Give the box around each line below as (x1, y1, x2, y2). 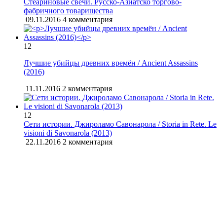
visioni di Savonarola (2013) (24, 129, 112, 138)
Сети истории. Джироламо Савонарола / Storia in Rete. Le (24, 120, 217, 129)
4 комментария (63, 15, 112, 24)
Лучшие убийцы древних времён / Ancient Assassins (24, 59, 198, 68)
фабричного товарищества (24, 6, 113, 15)
